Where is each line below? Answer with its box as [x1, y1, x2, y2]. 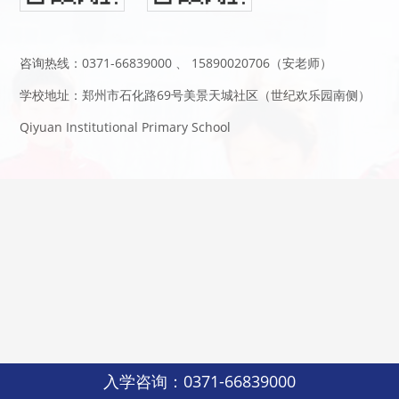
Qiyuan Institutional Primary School [20, 118, 232, 136]
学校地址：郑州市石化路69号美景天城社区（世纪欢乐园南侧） [20, 86, 371, 104]
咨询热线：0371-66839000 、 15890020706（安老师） [20, 54, 333, 72]
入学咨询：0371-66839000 [103, 370, 296, 392]
